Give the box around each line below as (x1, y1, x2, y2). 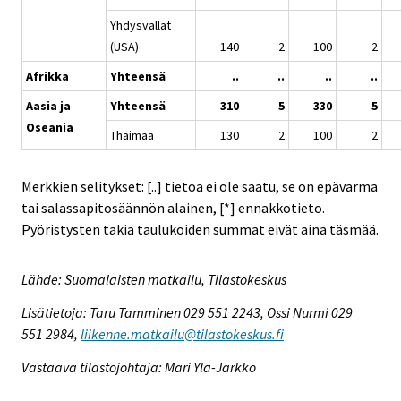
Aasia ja (26, 98, 71, 115)
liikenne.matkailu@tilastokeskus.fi (81, 324, 284, 343)
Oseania (26, 119, 73, 136)
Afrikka (26, 68, 69, 85)
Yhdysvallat (110, 17, 171, 34)
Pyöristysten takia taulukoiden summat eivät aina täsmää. (21, 220, 379, 239)
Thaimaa (110, 127, 154, 144)
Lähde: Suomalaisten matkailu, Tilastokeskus (21, 270, 286, 289)
